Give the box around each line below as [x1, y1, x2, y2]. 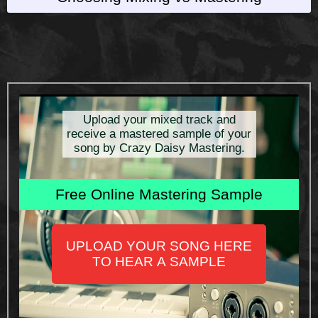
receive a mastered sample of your [67, 126, 251, 141]
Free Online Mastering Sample [55, 185, 263, 202]
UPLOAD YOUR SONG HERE [66, 238, 252, 253]
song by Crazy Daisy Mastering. [73, 141, 245, 155]
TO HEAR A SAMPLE [92, 253, 226, 269]
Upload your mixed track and [82, 112, 236, 126]
